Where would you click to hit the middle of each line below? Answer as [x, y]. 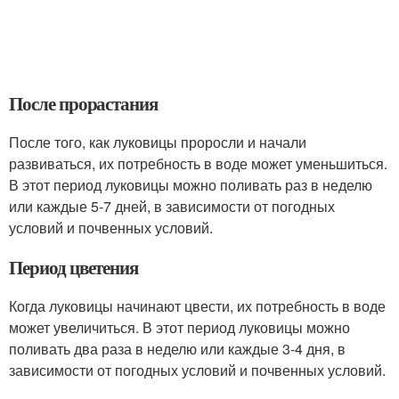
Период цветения [74, 267]
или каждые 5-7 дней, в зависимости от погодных [172, 206]
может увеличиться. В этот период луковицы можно [179, 327]
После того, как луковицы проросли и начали [158, 142]
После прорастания [84, 103]
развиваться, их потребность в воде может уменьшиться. [198, 163]
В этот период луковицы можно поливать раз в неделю [191, 185]
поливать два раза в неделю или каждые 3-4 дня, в [177, 349]
